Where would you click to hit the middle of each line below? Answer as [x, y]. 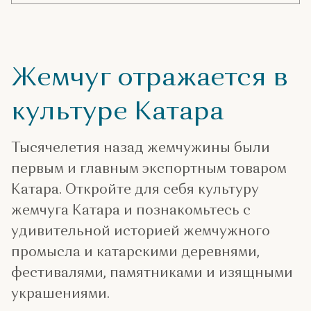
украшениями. [60, 293]
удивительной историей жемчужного [141, 230]
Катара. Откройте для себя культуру [135, 188]
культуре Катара [118, 110]
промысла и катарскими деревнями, [135, 251]
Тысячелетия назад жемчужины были [141, 147]
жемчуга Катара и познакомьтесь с [131, 209]
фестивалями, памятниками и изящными [152, 272]
